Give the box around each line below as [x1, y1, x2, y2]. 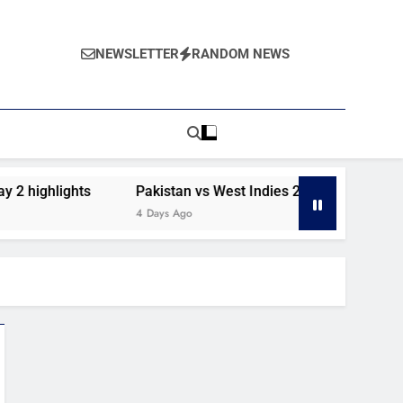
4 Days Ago [121, 205, 178, 221]
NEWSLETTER [95, 46, 179, 62]
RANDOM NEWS [192, 46, 290, 62]
